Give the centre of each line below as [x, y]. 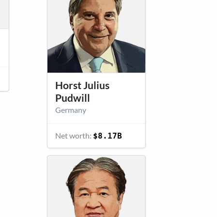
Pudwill [72, 98]
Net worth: [74, 135]
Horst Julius [82, 85]
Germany [70, 109]
